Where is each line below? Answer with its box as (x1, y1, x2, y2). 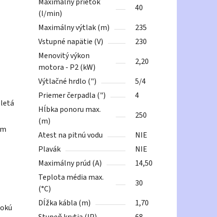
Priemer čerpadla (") (38, 90, 106, 101)
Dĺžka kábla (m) (38, 198, 91, 209)
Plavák (38, 144, 61, 155)
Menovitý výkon (38, 50, 90, 62)
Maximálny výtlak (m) (38, 22, 110, 33)
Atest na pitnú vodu (38, 130, 103, 141)
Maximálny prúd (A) (38, 158, 102, 169)
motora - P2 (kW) (38, 62, 96, 73)
